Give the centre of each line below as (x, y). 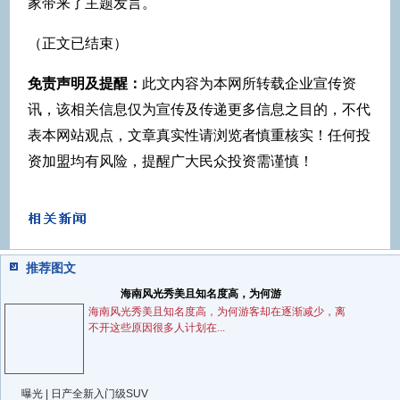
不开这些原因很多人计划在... (157, 327)
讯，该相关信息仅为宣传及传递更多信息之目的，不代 (199, 109)
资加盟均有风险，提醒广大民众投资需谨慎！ (171, 161)
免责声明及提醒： (85, 83)
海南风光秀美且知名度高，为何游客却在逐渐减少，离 (217, 311)
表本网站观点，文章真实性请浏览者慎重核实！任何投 (199, 135)
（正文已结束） (78, 43)
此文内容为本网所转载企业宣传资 (249, 83)
